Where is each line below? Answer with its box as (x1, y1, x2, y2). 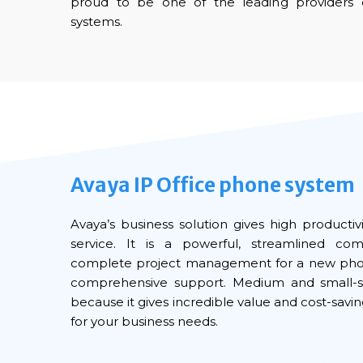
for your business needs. (70, 314, 218, 330)
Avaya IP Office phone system (70, 173, 355, 199)
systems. (70, 14, 122, 30)
